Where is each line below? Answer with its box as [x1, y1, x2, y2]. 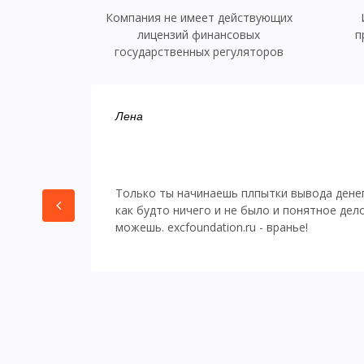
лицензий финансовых [137, 27, 260, 42]
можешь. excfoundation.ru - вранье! [115, 219, 308, 235]
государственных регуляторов [114, 44, 284, 59]
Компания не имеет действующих [105, 10, 292, 25]
